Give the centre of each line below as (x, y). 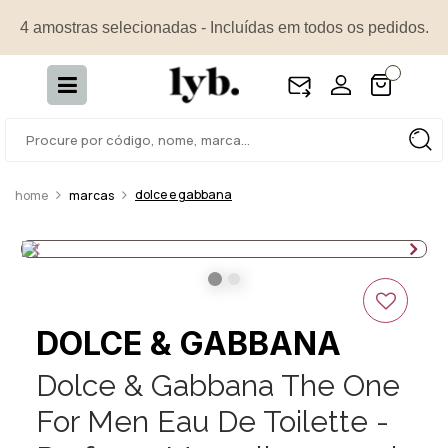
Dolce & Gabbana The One (218, 385)
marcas (91, 195)
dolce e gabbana (183, 194)
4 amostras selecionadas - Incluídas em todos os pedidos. (224, 27)
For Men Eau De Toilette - (212, 421)
